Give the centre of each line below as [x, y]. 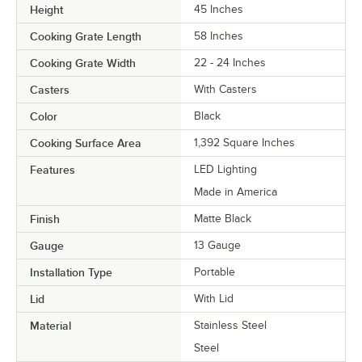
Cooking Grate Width [83, 63]
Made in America [236, 192]
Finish [45, 219]
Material [51, 326]
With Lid [214, 299]
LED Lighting [225, 170]
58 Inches [219, 36]
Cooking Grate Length [86, 37]
